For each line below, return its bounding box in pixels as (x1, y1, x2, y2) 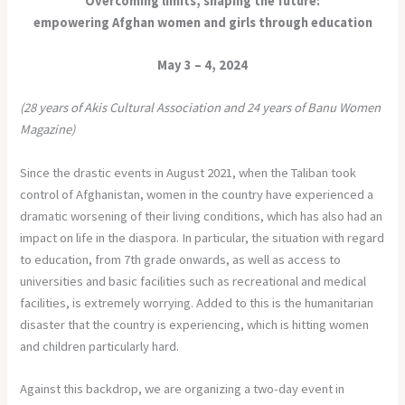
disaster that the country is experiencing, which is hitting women (20, 316, 370, 333)
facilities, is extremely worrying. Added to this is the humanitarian (20, 294, 374, 311)
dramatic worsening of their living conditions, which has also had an (20, 207, 383, 224)
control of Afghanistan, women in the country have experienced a (20, 185, 374, 202)
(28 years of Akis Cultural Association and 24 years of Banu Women (20, 99, 381, 117)
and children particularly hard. (20, 337, 180, 354)
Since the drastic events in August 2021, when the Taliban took (20, 164, 357, 181)
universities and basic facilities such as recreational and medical (20, 272, 367, 289)
